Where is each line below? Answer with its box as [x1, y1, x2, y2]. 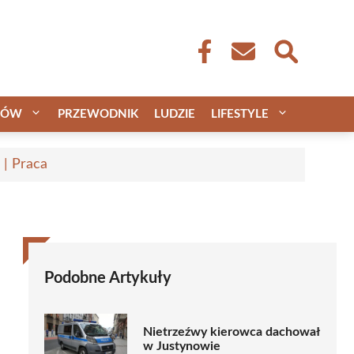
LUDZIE [154, 107, 195, 120]
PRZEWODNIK [58, 107, 138, 120]
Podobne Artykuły [44, 269, 171, 286]
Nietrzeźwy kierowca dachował [143, 326, 319, 339]
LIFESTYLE [211, 107, 269, 120]
